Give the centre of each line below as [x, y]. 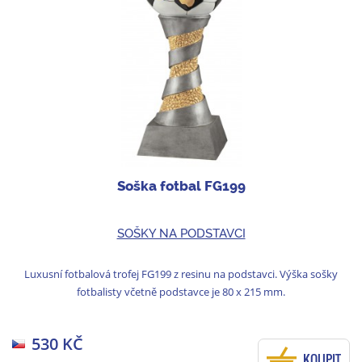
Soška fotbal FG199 [181, 186]
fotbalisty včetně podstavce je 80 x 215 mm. [181, 291]
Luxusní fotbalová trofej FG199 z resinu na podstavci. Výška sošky [181, 274]
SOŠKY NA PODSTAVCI [181, 233]
